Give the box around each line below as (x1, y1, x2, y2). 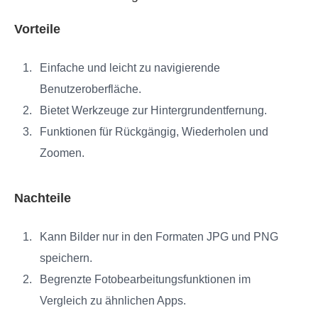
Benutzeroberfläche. (40, 82, 141, 95)
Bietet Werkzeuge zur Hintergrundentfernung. (40, 104, 267, 116)
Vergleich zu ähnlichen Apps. (40, 294, 186, 307)
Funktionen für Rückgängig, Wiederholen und (40, 125, 268, 138)
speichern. (40, 251, 92, 264)
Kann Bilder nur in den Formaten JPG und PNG (40, 230, 278, 243)
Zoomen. (40, 146, 84, 159)
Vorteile (14, 21, 60, 36)
